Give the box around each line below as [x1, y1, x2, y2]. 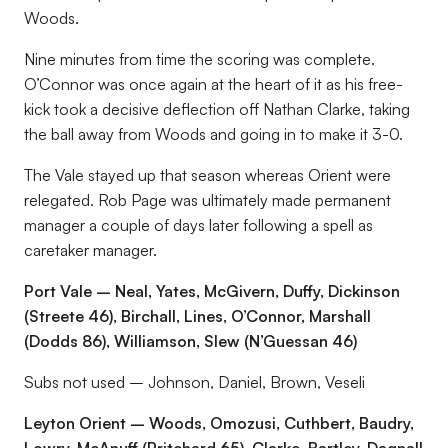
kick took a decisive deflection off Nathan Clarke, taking [24, 99, 410, 119]
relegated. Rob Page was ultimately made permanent [24, 190, 391, 210]
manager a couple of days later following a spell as [24, 215, 373, 235]
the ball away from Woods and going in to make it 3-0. [24, 124, 403, 144]
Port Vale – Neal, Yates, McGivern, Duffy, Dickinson [24, 281, 400, 301]
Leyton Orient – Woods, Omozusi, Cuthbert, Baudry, [24, 413, 414, 433]
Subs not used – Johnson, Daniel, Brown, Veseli [24, 372, 369, 392]
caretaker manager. [24, 240, 157, 260]
